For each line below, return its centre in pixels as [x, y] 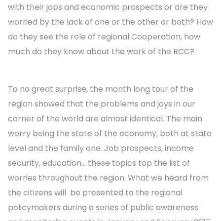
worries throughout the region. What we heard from [108, 178]
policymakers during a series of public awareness [103, 207]
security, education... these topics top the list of [99, 163]
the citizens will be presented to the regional [95, 193]
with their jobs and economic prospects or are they [108, 7]
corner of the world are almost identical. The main [105, 119]
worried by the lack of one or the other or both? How [110, 22]
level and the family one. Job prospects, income [101, 148]
